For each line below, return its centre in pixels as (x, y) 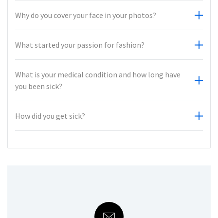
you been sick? (39, 86)
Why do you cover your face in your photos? (86, 15)
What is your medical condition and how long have (98, 75)
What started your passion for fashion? (80, 45)
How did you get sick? (50, 116)
